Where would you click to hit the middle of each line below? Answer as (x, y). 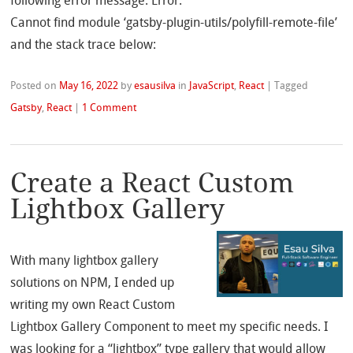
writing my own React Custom (93, 305)
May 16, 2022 (89, 85)
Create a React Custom (152, 184)
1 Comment (110, 107)
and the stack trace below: (84, 44)
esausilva (155, 85)
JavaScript (212, 85)
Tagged (292, 85)
